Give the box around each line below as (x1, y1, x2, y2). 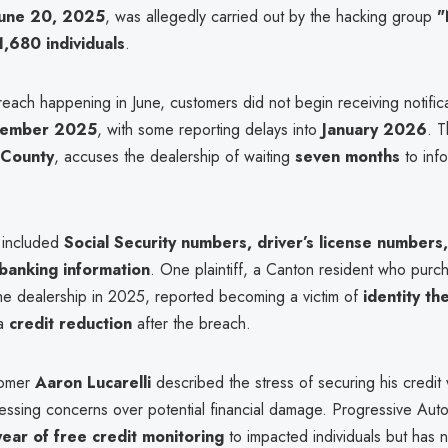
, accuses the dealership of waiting (54, 144, 295, 168)
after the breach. (132, 311, 251, 335)
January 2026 (322, 117, 427, 141)
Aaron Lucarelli (35, 370, 151, 394)
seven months (295, 144, 400, 168)
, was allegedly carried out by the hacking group (105, 4, 437, 28)
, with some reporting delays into (97, 117, 322, 141)
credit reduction (9, 311, 132, 335)
